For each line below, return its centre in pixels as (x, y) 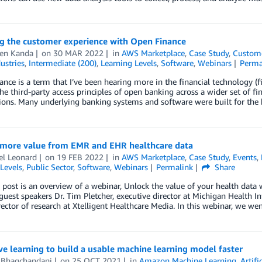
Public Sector (49, 167)
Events (245, 157)
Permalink (175, 167)
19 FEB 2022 (80, 157)
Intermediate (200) (62, 63)
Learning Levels (128, 63)
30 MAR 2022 (79, 53)
